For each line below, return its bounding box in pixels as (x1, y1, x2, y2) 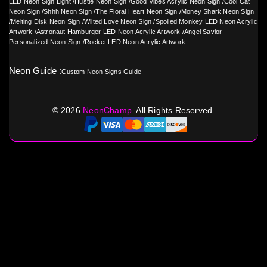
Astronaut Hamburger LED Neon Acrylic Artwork (36, 28, 181, 36)
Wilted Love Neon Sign (84, 18, 152, 26)
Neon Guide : (9, 66, 62, 76)
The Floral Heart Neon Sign (95, 8, 178, 15)
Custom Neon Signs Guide (61, 68, 142, 76)
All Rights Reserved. (136, 105, 215, 116)
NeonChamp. (83, 105, 136, 116)
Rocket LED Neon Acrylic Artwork (84, 38, 186, 46)
